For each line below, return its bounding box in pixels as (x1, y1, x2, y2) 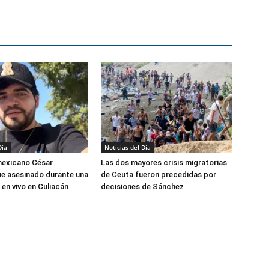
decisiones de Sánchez (101, 181, 184, 191)
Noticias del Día (104, 142, 151, 151)
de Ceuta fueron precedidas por (101, 169, 216, 179)
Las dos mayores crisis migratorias (101, 157, 227, 167)
